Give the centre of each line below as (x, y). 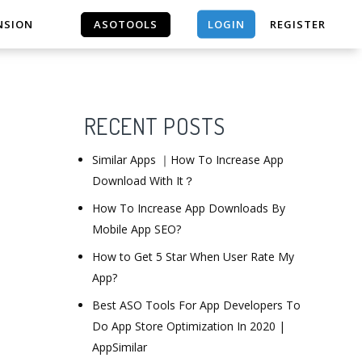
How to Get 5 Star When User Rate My (193, 257)
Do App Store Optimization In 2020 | (188, 326)
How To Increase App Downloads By (188, 208)
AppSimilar (119, 347)
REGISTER (298, 24)
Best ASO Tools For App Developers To (196, 305)
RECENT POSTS (154, 126)
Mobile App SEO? (136, 229)
